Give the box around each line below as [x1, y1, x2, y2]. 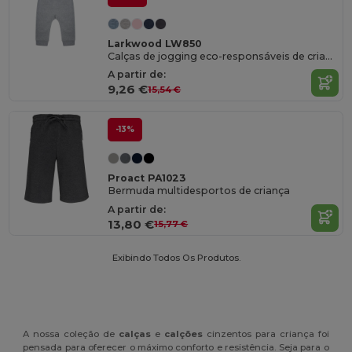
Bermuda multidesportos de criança [108, 185, 291, 197]
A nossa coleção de [23, 328, 119, 340]
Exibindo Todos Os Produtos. [112, 252, 240, 264]
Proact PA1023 [108, 171, 187, 184]
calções [163, 328, 203, 340]
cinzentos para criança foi [202, 328, 329, 340]
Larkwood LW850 [108, 37, 202, 49]
